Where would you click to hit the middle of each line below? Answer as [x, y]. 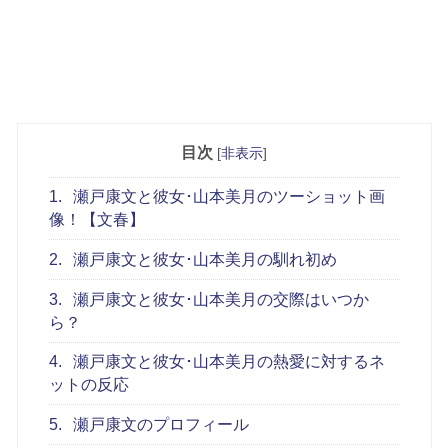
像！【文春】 [96, 220]
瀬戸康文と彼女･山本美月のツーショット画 [227, 197]
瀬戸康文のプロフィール [159, 424]
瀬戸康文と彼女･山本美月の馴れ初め [203, 260]
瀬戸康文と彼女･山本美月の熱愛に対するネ [227, 362]
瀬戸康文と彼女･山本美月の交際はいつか [219, 299]
